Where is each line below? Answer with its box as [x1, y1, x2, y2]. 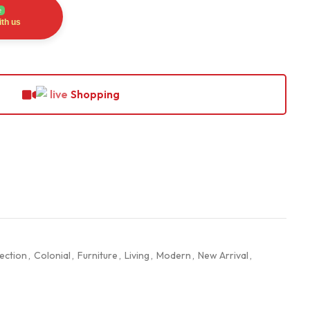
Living [124, 249, 149, 262]
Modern [156, 249, 191, 262]
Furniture [77, 249, 118, 262]
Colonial [33, 249, 71, 262]
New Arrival [197, 249, 248, 262]
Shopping [71, 87, 120, 101]
